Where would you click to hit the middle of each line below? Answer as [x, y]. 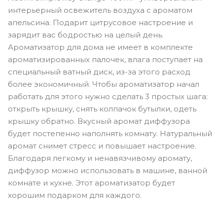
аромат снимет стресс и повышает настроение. [102, 146]
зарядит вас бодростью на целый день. [86, 35]
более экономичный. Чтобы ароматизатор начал [104, 84]
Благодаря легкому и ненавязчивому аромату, [100, 158]
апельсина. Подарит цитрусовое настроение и [100, 22]
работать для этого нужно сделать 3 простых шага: [108, 96]
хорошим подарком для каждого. [75, 195]
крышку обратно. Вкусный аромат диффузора [99, 121]
